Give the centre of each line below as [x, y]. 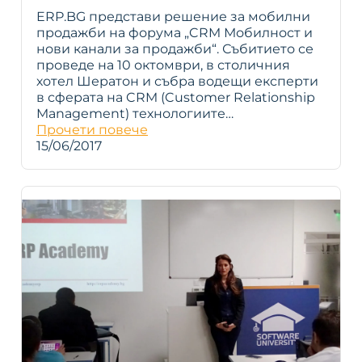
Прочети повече [92, 130]
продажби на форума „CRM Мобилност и [175, 33]
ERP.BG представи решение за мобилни [173, 17]
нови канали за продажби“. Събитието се [175, 49]
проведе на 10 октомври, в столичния [163, 65]
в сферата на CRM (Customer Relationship [176, 98]
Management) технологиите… [135, 114]
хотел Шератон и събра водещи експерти [177, 82]
